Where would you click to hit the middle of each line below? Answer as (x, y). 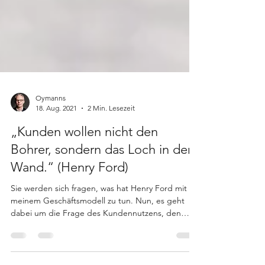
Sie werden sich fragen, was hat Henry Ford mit (99, 209)
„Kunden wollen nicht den (84, 153)
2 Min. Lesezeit (111, 129)
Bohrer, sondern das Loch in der (101, 171)
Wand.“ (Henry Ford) (70, 188)
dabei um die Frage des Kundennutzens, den (96, 234)
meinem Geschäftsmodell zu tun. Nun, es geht (98, 222)
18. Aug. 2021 (56, 129)
